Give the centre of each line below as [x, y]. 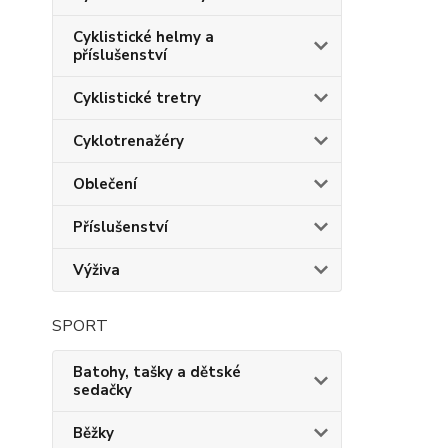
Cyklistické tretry [137, 98]
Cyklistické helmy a [143, 37]
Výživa [96, 270]
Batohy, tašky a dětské [157, 372]
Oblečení [105, 184]
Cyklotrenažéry [128, 141]
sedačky [102, 390]
